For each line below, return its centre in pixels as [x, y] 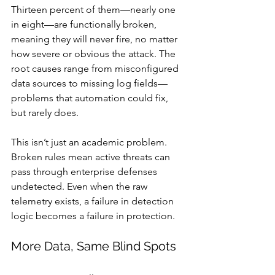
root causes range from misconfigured [96, 68]
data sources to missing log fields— [89, 83]
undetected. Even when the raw [80, 186]
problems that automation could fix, [91, 98]
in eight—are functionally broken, [85, 24]
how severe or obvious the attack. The [95, 54]
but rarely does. [45, 113]
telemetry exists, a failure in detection [94, 201]
